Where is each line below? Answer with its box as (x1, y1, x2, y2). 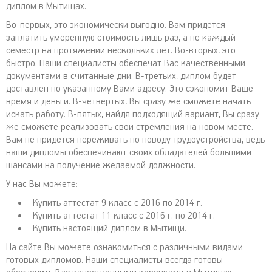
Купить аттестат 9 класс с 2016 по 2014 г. (33, 197, 202, 209)
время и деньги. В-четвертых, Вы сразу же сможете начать (6, 96, 251, 107)
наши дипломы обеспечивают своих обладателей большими (6, 147, 251, 158)
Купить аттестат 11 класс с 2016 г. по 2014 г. (33, 210, 215, 222)
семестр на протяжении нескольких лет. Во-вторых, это (6, 45, 236, 56)
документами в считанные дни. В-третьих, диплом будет (6, 70, 236, 82)
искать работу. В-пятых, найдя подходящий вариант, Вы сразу (6, 109, 259, 120)
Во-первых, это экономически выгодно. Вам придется (6, 19, 225, 31)
